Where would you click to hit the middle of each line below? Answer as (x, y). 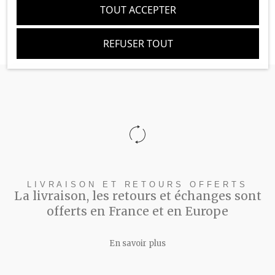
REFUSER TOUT (137, 43)
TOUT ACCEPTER (137, 10)
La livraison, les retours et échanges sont (137, 196)
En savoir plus (137, 244)
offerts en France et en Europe (137, 211)
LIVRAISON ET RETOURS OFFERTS (137, 185)
